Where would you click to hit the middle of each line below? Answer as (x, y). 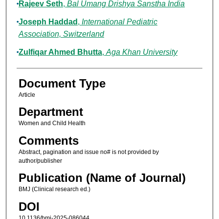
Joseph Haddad (48, 22)
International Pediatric (119, 22)
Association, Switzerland (61, 34)
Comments (48, 140)
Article (27, 95)
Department (51, 112)
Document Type (62, 84)
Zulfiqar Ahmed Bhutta (60, 52)
